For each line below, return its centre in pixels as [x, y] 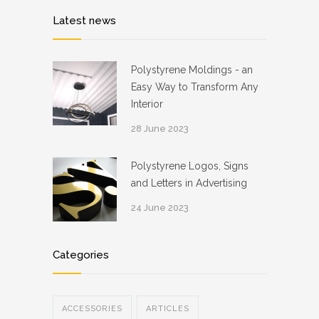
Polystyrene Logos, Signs [190, 166]
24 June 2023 [160, 207]
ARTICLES [168, 308]
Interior [147, 104]
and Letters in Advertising [189, 183]
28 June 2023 [160, 128]
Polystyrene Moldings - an [192, 69]
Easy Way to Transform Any [195, 87]
